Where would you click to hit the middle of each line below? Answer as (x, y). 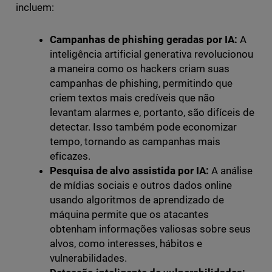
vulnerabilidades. (88, 258)
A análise (232, 171)
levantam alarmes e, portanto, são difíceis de (152, 113)
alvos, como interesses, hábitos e (126, 244)
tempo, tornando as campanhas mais (135, 142)
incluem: (35, 8)
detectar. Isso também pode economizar (143, 127)
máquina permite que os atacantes (129, 215)
